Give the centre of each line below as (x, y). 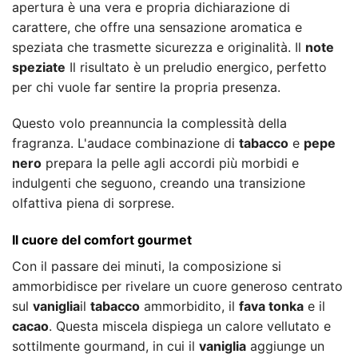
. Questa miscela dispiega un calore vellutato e (190, 326)
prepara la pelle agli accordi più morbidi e (170, 163)
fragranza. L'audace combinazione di (125, 143)
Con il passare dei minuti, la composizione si (147, 267)
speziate (39, 67)
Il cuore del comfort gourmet (102, 240)
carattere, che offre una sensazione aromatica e (157, 27)
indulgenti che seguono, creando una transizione (159, 183)
